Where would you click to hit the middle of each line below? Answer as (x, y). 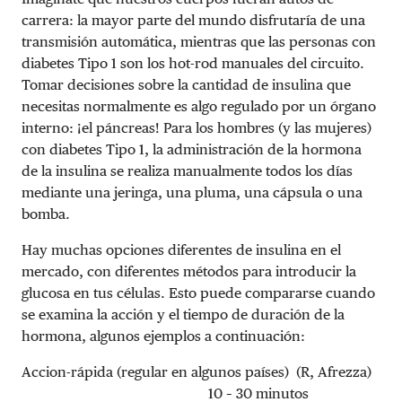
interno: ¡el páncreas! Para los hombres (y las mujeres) (197, 127)
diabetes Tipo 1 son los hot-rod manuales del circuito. (193, 63)
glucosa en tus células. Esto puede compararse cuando (198, 293)
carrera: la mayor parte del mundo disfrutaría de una (193, 20)
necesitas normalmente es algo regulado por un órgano (199, 106)
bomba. (46, 214)
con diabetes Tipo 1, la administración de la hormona (192, 149)
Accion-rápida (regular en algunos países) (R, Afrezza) (198, 371)
